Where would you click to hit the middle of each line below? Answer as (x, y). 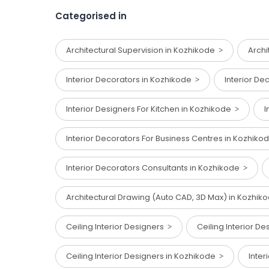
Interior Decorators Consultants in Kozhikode (155, 168)
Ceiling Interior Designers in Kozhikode (143, 256)
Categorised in (91, 16)
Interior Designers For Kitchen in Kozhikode (150, 109)
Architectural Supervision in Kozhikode (142, 50)
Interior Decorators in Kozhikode (131, 80)
